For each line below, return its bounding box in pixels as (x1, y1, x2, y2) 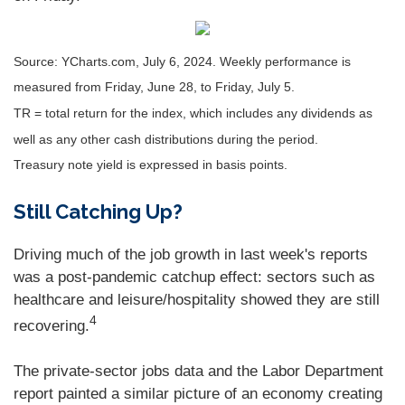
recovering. (14, 316, 89, 334)
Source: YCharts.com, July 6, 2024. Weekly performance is (14, 54, 351, 69)
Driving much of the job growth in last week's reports (14, 246, 368, 263)
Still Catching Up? (14, 200, 183, 223)
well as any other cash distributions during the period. (14, 131, 318, 146)
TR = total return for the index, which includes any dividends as (14, 106, 372, 121)
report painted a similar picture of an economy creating (14, 384, 382, 402)
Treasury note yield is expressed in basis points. (14, 157, 287, 173)
